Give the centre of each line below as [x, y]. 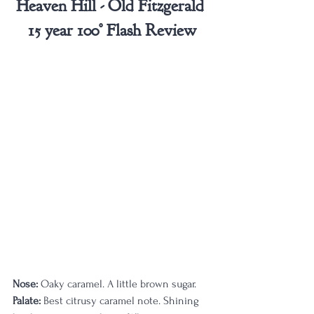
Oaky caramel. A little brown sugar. [117, 284]
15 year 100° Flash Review [112, 30]
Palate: [27, 301]
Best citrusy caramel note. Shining [121, 301]
